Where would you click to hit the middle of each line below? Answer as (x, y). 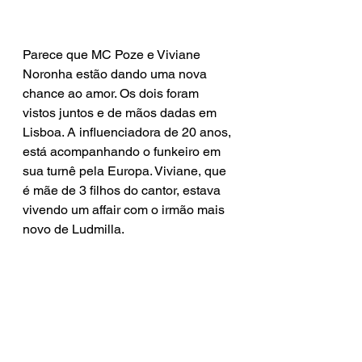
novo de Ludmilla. (74, 229)
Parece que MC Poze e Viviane (113, 55)
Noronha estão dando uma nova (116, 74)
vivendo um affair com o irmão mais (125, 210)
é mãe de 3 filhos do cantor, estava (123, 190)
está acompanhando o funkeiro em (123, 152)
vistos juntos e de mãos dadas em (121, 113)
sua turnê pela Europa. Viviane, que (126, 171)
